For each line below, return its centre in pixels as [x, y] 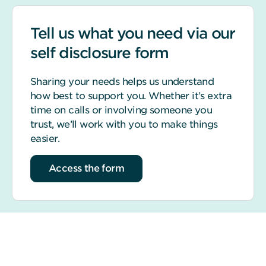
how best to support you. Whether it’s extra [131, 96]
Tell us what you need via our [133, 33]
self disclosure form [99, 53]
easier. [45, 138]
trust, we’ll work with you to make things [124, 124]
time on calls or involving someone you [121, 110]
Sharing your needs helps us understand [122, 81]
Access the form [86, 168]
